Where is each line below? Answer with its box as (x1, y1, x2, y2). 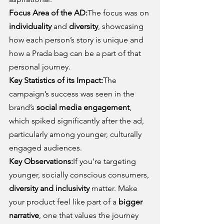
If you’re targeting (73, 156, 138, 166)
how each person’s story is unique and (9, 35, 145, 45)
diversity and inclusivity (9, 183, 89, 193)
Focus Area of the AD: (9, 8, 87, 18)
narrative (9, 210, 39, 220)
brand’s (9, 102, 36, 112)
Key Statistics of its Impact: (9, 75, 103, 85)
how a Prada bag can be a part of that (9, 48, 143, 58)
